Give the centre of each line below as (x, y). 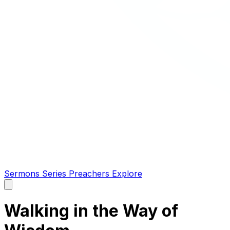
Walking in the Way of (91, 211)
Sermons (23, 174)
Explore (127, 174)
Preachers (90, 174)
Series (55, 174)
